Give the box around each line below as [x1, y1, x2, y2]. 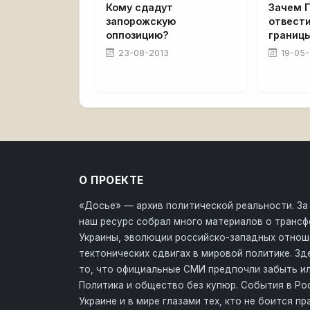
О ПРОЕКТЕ [79, 173, 144, 187]
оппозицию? [106, 28, 169, 41]
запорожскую [106, 15, 176, 27]
